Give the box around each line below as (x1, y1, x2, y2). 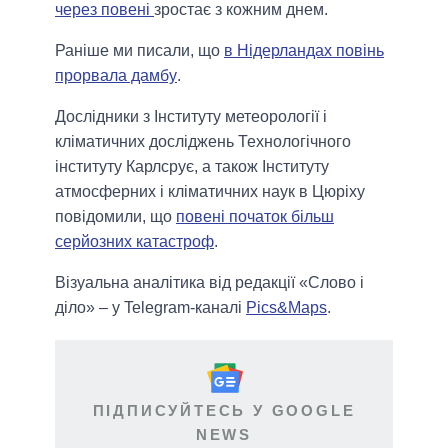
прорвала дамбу (55, 67, 177, 85)
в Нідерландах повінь (224, 42, 384, 60)
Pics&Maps (246, 299, 327, 317)
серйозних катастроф (55, 233, 214, 251)
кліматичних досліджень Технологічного (55, 133, 351, 151)
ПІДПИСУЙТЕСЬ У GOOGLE (92, 402, 356, 420)
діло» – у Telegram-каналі (55, 299, 246, 317)
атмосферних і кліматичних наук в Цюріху (55, 183, 365, 201)
